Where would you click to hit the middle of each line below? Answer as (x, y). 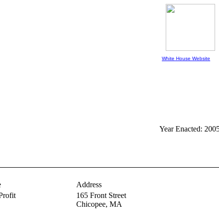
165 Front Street (101, 195)
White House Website (186, 58)
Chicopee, (93, 204)
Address (89, 185)
